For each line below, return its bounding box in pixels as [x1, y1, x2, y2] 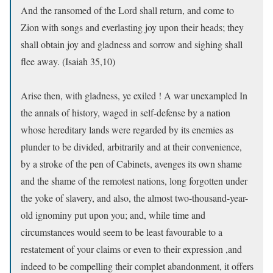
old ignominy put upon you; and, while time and [21, 208, 205, 221]
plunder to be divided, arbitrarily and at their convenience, [21, 140, 242, 153]
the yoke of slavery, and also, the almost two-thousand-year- [21, 191, 248, 204]
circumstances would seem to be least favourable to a [21, 225, 222, 238]
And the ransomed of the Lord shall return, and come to [21, 3, 234, 16]
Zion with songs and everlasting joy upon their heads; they [21, 20, 244, 34]
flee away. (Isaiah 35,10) [21, 54, 115, 68]
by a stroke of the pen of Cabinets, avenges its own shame [21, 157, 242, 170]
